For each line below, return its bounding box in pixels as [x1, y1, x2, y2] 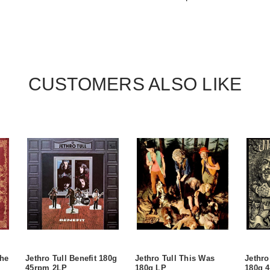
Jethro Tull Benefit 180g [25, 253, 117, 263]
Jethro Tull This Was [135, 253, 215, 263]
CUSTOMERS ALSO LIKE [28, 74, 242, 94]
